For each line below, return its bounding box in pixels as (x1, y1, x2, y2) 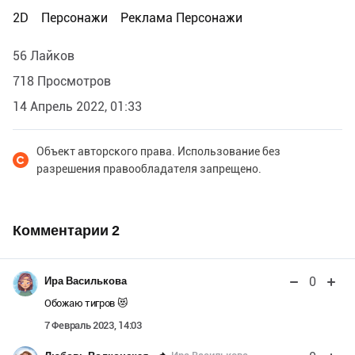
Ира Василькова (44, 274, 127, 287)
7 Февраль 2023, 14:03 (44, 319, 142, 331)
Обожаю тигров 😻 (44, 296, 128, 309)
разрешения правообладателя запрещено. (36, 162, 261, 175)
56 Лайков (13, 48, 74, 63)
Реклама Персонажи (120, 10, 242, 25)
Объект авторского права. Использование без (36, 144, 281, 158)
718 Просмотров (13, 73, 111, 89)
